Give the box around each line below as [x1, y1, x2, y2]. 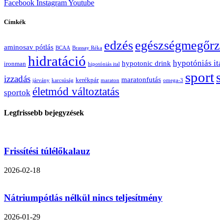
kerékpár [76, 76, 99, 83]
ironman [4, 59, 26, 67]
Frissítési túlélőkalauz [4, 145, 90, 156]
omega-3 [163, 77, 183, 83]
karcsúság [52, 77, 74, 83]
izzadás [4, 73, 30, 84]
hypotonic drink [122, 59, 171, 67]
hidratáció [28, 53, 86, 69]
